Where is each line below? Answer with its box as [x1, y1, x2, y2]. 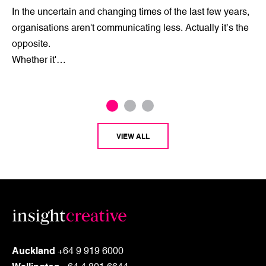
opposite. [12, 37, 50, 50]
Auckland [12, 244, 55, 256]
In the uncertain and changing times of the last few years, [12, 5, 249, 18]
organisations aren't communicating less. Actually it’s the [12, 21, 249, 34]
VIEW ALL [116, 131, 150, 141]
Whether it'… [12, 53, 66, 66]
